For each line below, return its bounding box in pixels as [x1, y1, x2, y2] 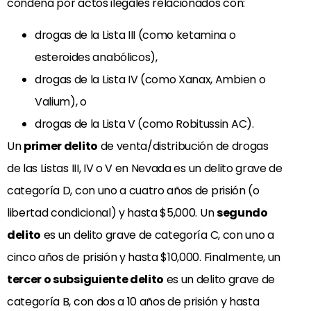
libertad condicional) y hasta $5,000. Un [7, 205, 217, 221]
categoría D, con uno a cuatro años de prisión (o [7, 183, 260, 199]
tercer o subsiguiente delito [7, 271, 165, 288]
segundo [216, 205, 268, 221]
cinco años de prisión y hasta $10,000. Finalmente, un [7, 249, 281, 266]
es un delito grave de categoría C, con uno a [41, 227, 274, 244]
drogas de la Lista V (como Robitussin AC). [35, 116, 254, 133]
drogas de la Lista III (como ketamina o [35, 27, 236, 44]
